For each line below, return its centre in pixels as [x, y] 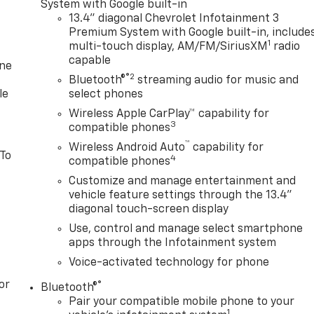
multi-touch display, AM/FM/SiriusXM [169, 47]
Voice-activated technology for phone [169, 263]
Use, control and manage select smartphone [186, 230]
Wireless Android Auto [127, 148]
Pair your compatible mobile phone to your [182, 302]
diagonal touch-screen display [149, 210]
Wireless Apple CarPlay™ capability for [169, 115]
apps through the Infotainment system [173, 244]
